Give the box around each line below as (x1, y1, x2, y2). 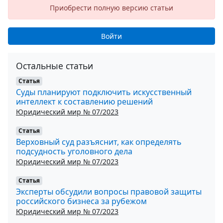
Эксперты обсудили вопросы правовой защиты (16, 186, 202, 197)
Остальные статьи (16, 60, 93, 72)
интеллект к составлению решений (16, 96, 153, 107)
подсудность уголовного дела (16, 145, 132, 157)
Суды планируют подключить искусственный (16, 86, 192, 98)
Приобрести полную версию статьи (50, 3, 173, 12)
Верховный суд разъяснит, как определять (16, 136, 182, 147)
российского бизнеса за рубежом (16, 195, 147, 207)
